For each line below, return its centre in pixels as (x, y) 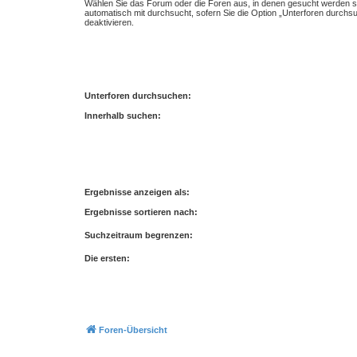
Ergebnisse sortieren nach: (141, 212)
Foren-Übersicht (133, 330)
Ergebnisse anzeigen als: (137, 192)
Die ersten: (107, 258)
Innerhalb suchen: (123, 115)
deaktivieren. (109, 22)
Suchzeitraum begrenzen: (139, 235)
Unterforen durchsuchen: (138, 96)
